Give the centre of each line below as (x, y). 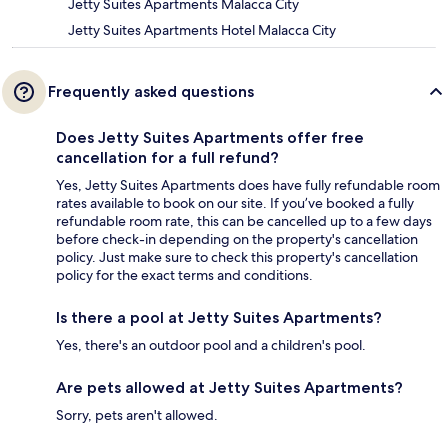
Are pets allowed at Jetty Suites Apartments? (229, 388)
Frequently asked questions (151, 92)
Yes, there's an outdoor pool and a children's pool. (211, 345)
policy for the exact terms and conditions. (184, 275)
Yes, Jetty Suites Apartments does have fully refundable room (248, 185)
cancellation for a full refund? (167, 158)
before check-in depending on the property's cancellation (237, 239)
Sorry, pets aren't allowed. (137, 415)
